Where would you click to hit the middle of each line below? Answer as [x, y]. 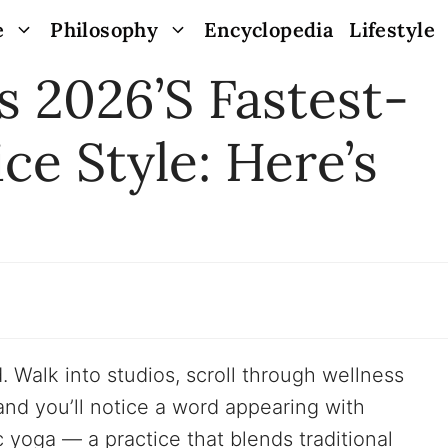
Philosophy [104, 29]
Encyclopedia [269, 29]
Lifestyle [392, 29]
